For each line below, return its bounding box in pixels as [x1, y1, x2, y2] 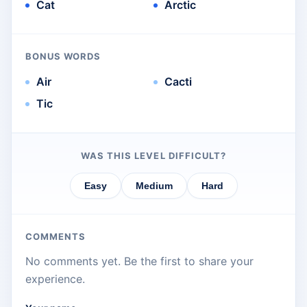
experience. [25, 272, 85, 286]
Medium [135, 180, 173, 192]
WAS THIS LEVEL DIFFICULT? [81, 150, 226, 162]
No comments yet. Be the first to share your [25, 254, 254, 269]
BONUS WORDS [25, 51, 101, 62]
